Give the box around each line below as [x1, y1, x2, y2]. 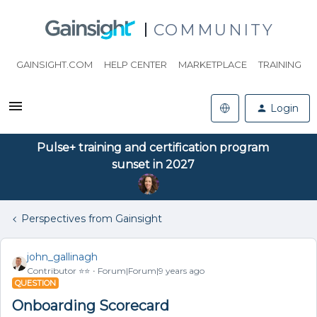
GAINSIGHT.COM [16, 59, 93, 70]
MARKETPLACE [178, 59, 247, 70]
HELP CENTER [103, 59, 167, 70]
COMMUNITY [153, 20, 275, 40]
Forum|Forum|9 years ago [98, 265, 204, 276]
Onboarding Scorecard [12, 297, 169, 314]
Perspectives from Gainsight [21, 212, 162, 225]
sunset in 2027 [111, 158, 195, 171]
